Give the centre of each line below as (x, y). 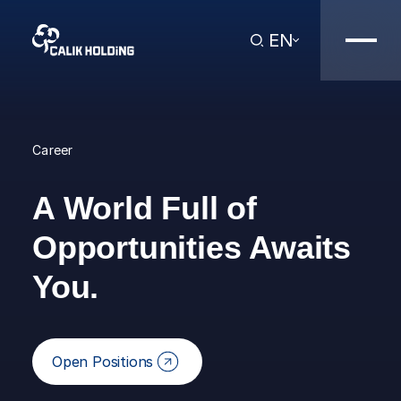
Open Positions (103, 362)
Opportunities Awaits (192, 247)
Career (53, 150)
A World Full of (145, 208)
